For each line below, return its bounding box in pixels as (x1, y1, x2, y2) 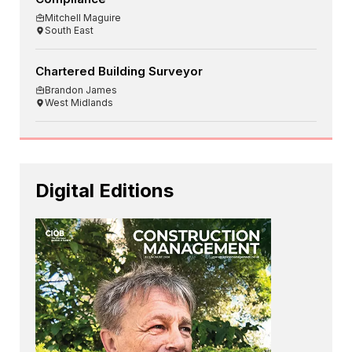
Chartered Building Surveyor (35, 63, 203, 79)
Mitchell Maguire (45, 11, 121, 24)
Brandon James (45, 83, 117, 96)
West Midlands (45, 96, 113, 108)
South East (45, 24, 93, 36)
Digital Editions (35, 178, 174, 202)
